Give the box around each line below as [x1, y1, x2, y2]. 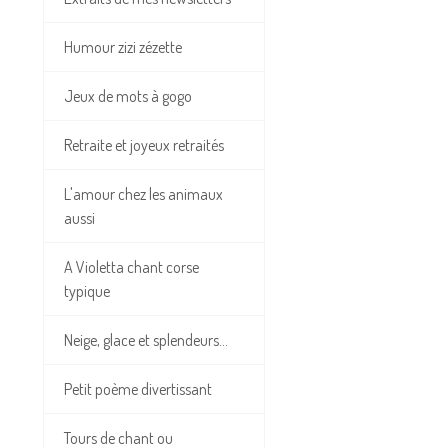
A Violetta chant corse [64, 257, 199, 278]
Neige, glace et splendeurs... [64, 330, 228, 351]
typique [64, 281, 110, 302]
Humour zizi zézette [64, 37, 182, 58]
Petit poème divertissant [64, 379, 212, 400]
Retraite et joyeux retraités [64, 135, 224, 156]
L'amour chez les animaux [64, 184, 223, 205]
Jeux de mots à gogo [64, 86, 192, 107]
